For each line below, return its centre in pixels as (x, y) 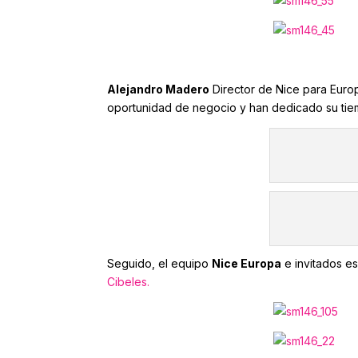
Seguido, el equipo (160, 263)
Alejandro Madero (159, 89)
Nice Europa (247, 263)
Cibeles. (129, 282)
